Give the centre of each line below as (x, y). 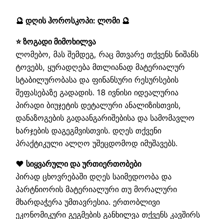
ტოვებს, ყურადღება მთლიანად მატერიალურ (100, 67)
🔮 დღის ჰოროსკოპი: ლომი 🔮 (73, 21)
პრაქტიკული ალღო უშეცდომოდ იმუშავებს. (97, 143)
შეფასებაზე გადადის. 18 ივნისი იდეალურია (97, 92)
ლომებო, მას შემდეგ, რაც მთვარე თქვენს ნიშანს (107, 54)
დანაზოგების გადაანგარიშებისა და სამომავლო (105, 118)
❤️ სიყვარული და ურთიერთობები (78, 164)
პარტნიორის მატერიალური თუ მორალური (96, 189)
